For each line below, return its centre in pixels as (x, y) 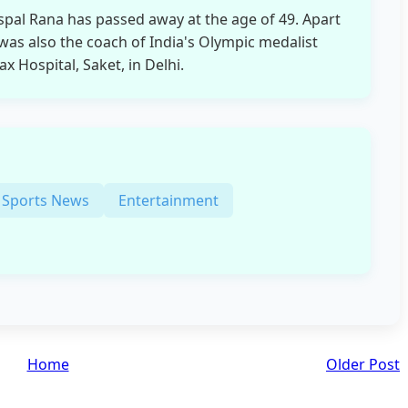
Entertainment (168, 200)
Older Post (363, 364)
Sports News (46, 200)
